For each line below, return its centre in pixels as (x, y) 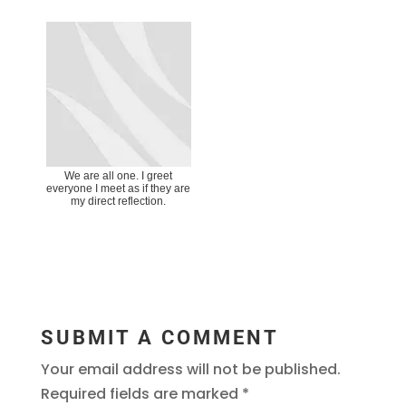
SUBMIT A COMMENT (159, 337)
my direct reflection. (119, 201)
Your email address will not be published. (190, 369)
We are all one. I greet (119, 175)
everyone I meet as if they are (119, 188)
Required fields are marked (141, 393)
